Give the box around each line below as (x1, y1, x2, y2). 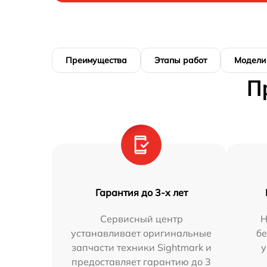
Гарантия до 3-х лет (95, 187, 188, 198)
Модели (234, 55, 266, 66)
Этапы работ (154, 55, 207, 66)
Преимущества (66, 55, 127, 66)
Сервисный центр (100, 213, 183, 225)
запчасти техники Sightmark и (71, 241, 212, 253)
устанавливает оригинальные (71, 227, 212, 239)
